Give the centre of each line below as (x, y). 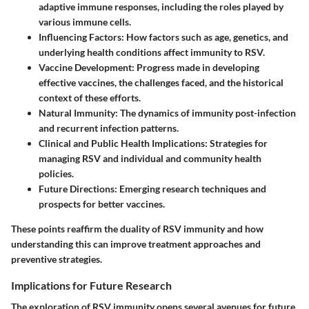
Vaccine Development (85, 67)
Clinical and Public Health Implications (122, 143)
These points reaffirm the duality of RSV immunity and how (137, 228)
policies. (56, 173)
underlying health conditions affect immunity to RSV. (152, 52)
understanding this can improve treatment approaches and (136, 243)
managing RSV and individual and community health (150, 158)
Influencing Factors (80, 37)
